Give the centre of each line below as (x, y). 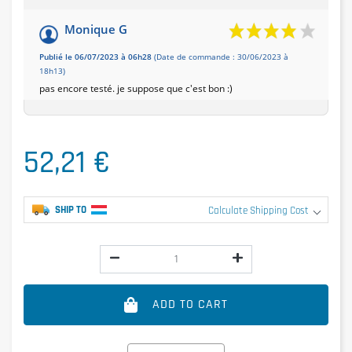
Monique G (96, 29)
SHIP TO (70, 209)
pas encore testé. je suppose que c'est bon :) (136, 89)
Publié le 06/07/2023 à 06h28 (95, 57)
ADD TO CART (191, 304)
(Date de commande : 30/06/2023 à (220, 57)
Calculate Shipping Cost (258, 210)
